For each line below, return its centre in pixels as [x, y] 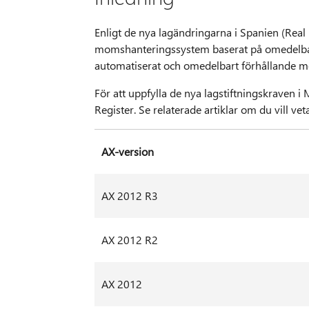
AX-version [127, 152]
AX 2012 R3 [129, 196]
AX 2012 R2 [129, 240]
